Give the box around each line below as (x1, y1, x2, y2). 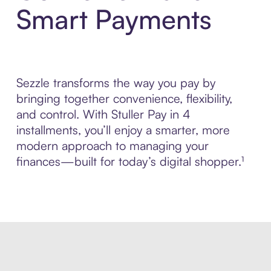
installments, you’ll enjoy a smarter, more (16, 122, 230, 138)
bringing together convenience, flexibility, (16, 91, 232, 106)
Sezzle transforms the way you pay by (16, 75, 215, 91)
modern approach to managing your (16, 138, 209, 154)
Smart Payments (16, 2, 212, 36)
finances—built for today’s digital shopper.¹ (16, 154, 244, 169)
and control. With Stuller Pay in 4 (16, 106, 191, 122)
